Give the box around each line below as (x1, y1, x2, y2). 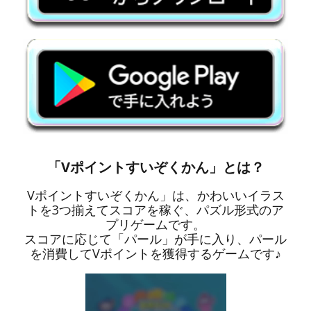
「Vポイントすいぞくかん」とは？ (47, 157, 264, 176)
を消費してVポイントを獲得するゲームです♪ (30, 244, 281, 262)
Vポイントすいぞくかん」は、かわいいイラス (26, 186, 285, 203)
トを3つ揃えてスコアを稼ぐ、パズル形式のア (27, 201, 284, 218)
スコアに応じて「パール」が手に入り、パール (24, 230, 287, 247)
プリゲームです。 (106, 215, 205, 233)
